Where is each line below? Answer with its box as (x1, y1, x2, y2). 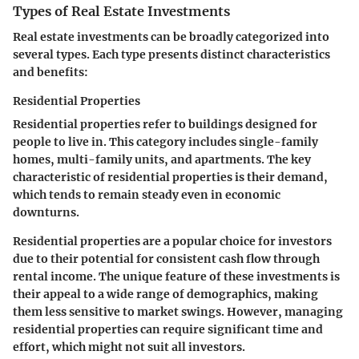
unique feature (123, 269, 207, 284)
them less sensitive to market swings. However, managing (13, 305, 343, 320)
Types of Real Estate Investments (13, 2, 230, 19)
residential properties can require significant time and (13, 322, 323, 337)
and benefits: (13, 65, 88, 80)
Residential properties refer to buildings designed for (13, 117, 317, 132)
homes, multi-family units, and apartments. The (13, 152, 291, 167)
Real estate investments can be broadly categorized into (13, 30, 329, 45)
